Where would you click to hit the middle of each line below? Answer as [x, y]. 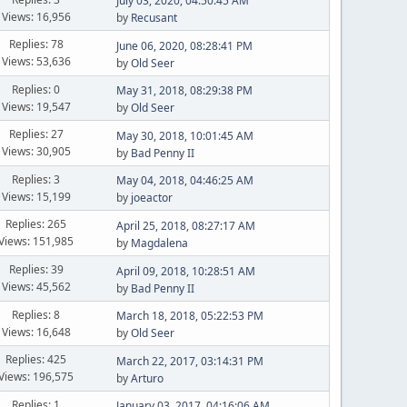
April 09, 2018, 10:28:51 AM [185, 271]
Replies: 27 [36, 134]
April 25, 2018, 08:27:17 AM [185, 225]
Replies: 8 [36, 314]
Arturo [147, 378]
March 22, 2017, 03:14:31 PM [189, 361]
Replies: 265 [36, 224]
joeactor [151, 198]
